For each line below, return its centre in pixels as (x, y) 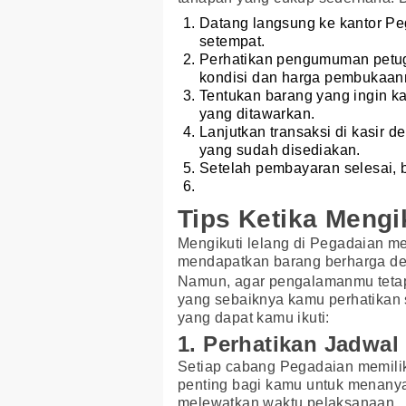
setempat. (232, 42)
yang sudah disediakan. (280, 150)
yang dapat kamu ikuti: (254, 318)
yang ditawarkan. (257, 114)
